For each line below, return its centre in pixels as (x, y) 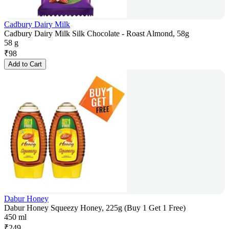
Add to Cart (25, 64)
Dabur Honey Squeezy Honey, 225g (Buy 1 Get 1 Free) (95, 208)
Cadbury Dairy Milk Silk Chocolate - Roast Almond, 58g (97, 34)
